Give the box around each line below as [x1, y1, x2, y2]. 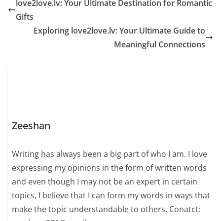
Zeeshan [12, 119, 51, 133]
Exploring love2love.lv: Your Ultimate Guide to [34, 25, 205, 37]
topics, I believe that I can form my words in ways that [12, 190, 211, 201]
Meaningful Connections [114, 39, 205, 50]
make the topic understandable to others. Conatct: [12, 204, 201, 215]
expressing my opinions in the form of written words [12, 162, 207, 174]
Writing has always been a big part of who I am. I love [12, 148, 208, 160]
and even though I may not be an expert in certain [12, 176, 198, 187]
